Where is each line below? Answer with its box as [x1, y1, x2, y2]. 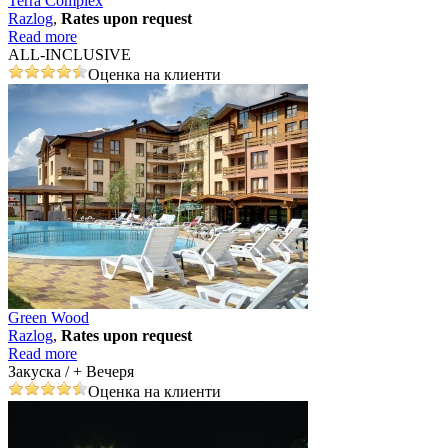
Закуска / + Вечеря [8, 362, 134, 380]
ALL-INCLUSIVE [8, 45, 131, 63]
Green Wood [8, 308, 89, 326]
